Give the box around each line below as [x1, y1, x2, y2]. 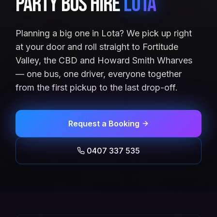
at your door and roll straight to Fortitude [15, 41, 178, 52]
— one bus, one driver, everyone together [15, 68, 182, 79]
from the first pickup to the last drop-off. [15, 82, 178, 93]
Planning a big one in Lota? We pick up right [15, 28, 192, 38]
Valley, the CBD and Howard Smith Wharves [15, 55, 192, 65]
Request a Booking [68, 118, 139, 128]
